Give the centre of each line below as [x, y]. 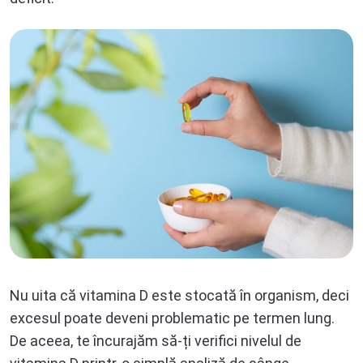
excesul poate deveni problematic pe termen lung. [172, 318]
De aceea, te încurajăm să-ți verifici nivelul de [156, 341]
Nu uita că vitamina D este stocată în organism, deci [179, 296]
